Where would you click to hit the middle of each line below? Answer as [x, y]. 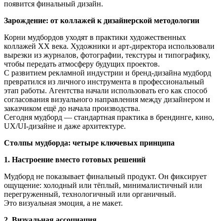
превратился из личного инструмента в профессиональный [104, 82]
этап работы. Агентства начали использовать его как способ [106, 91]
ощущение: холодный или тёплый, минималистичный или [103, 185]
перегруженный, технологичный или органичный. [90, 194]
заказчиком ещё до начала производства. [72, 108]
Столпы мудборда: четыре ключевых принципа [89, 143]
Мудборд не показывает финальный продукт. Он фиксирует [105, 176]
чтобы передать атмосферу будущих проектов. [82, 64]
